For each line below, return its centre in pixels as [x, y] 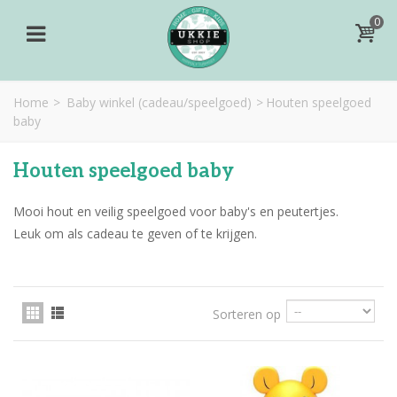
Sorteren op [247, 314]
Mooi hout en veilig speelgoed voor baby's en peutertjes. [176, 211]
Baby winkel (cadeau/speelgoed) [159, 102]
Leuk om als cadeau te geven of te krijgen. [135, 234]
